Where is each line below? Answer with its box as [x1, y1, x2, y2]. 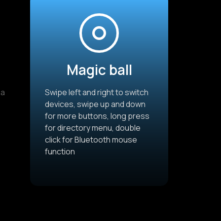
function [45, 146, 75, 157]
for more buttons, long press [45, 110, 149, 122]
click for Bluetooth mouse [45, 134, 137, 146]
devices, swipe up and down [45, 99, 146, 110]
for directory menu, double [45, 122, 141, 134]
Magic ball [66, 60, 132, 79]
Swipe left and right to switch [45, 87, 148, 98]
